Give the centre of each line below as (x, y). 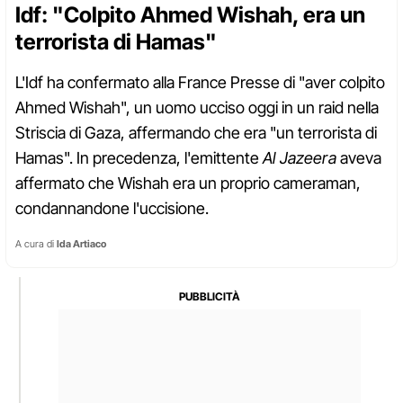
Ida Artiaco (81, 244)
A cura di (36, 244)
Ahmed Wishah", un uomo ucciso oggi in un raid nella (197, 108)
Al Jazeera (300, 158)
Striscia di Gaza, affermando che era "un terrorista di (196, 133)
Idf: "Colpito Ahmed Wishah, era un (190, 15)
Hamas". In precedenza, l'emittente (139, 158)
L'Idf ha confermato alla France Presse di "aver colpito (200, 83)
